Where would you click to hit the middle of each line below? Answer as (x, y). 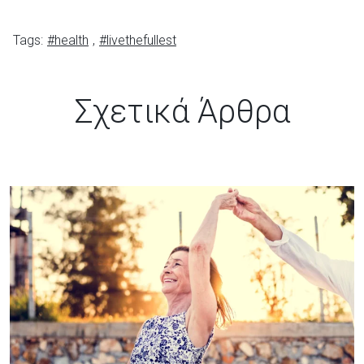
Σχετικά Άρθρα (182, 112)
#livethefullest (138, 40)
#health (68, 40)
